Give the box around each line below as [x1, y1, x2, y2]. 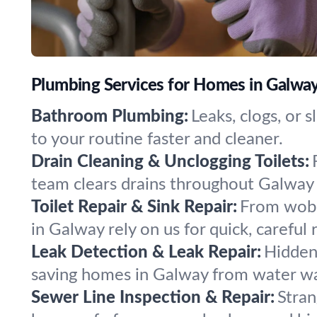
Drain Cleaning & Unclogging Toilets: [31, 154, 309, 171]
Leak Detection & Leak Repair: [31, 244, 261, 261]
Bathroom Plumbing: [31, 108, 188, 125]
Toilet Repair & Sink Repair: [31, 199, 237, 216]
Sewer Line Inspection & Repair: [31, 289, 275, 306]
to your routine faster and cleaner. [31, 131, 283, 148]
